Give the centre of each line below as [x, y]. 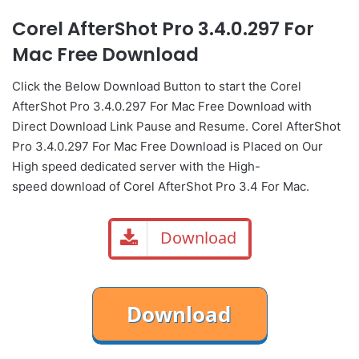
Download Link [91, 127]
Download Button [152, 87]
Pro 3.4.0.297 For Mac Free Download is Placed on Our [167, 147]
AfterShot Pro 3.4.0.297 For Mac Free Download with [162, 107]
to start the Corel [251, 87]
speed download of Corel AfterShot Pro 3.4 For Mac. [161, 187]
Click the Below [58, 87]
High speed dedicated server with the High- [136, 167]
